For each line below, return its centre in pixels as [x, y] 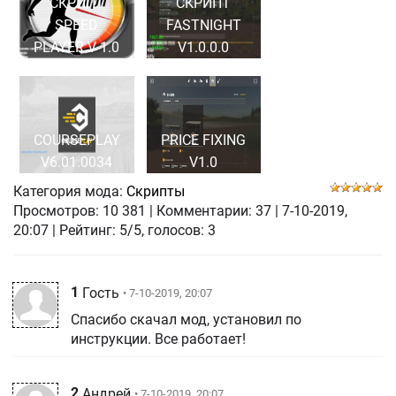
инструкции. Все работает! [158, 339]
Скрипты [156, 192]
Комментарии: [204, 211]
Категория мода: [68, 192]
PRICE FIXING [204, 141]
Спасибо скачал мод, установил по [186, 320]
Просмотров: [56, 211]
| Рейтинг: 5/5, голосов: [130, 231]
